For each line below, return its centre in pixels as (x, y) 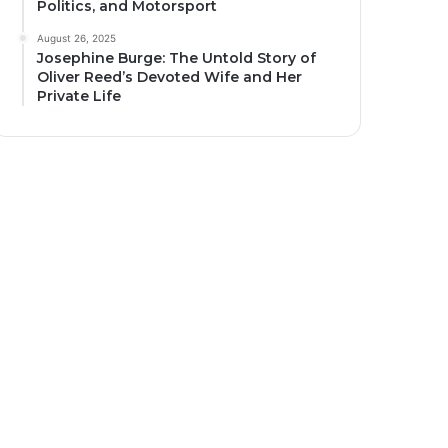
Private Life (79, 96)
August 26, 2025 (77, 38)
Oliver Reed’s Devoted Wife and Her (170, 77)
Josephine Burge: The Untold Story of (177, 58)
